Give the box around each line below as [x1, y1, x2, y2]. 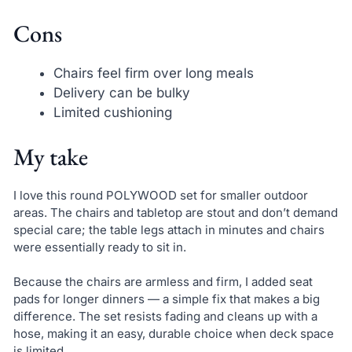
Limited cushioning [53, 104, 172, 121]
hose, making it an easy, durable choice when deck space [13, 326, 334, 342]
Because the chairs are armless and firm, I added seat [13, 274, 313, 290]
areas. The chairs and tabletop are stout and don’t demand [13, 204, 338, 220]
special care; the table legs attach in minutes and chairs [13, 222, 324, 237]
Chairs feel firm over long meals [53, 65, 254, 82]
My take [13, 141, 88, 172]
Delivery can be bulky [53, 85, 190, 101]
